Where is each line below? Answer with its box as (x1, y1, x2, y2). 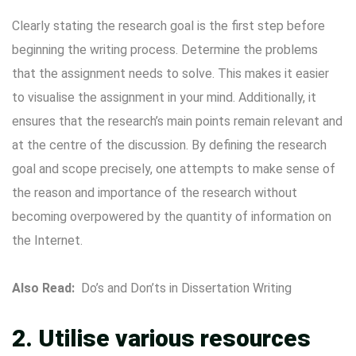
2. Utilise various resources (12, 324, 311, 352)
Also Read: (12, 281, 81, 296)
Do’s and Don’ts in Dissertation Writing (81, 281, 292, 296)
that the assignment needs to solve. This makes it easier (12, 66, 329, 81)
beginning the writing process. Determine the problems (12, 42, 318, 57)
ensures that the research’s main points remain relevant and (12, 114, 342, 129)
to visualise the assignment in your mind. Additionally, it (12, 90, 316, 105)
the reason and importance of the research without (12, 185, 297, 200)
